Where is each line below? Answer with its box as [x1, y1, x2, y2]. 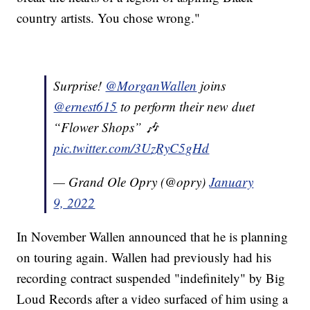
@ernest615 [53, 98, 118, 116]
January [209, 173, 254, 191]
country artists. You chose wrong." [17, 9, 201, 27]
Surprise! [53, 77, 106, 95]
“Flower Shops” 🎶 [53, 118, 159, 136]
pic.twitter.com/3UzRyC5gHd [53, 139, 210, 157]
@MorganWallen [105, 77, 197, 95]
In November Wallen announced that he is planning [17, 228, 289, 246]
